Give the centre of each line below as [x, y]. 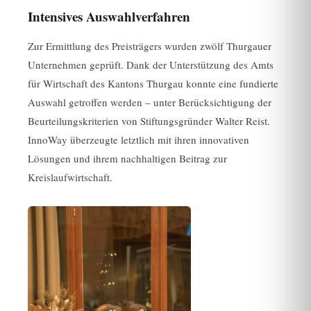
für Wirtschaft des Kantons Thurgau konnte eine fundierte [153, 83]
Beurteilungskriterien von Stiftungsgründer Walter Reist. [149, 120]
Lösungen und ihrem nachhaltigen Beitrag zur [127, 158]
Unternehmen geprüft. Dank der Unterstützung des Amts [151, 64]
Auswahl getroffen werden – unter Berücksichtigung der [150, 102]
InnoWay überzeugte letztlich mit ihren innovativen [138, 139]
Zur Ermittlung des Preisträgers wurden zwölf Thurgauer [150, 45]
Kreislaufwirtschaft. [70, 177]
